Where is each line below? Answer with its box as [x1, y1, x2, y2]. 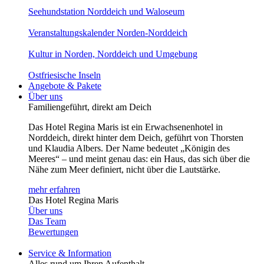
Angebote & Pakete [28, 81, 101, 91]
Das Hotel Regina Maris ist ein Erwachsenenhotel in [28, 122, 223, 132]
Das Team [28, 216, 66, 226]
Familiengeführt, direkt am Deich [28, 102, 151, 112]
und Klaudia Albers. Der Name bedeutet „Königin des [28, 143, 230, 153]
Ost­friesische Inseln [28, 70, 101, 80]
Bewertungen [28, 227, 78, 237]
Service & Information [28, 248, 111, 258]
